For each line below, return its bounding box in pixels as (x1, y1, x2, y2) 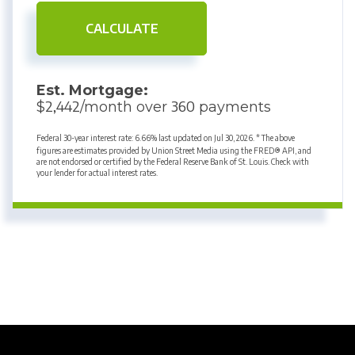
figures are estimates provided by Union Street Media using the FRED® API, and (36, 146, 311, 156)
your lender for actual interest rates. (36, 168, 158, 178)
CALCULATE (85, 21, 158, 37)
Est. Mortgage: (36, 82, 148, 100)
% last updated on (151, 133, 214, 143)
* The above (256, 133, 295, 143)
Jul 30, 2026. (214, 133, 256, 143)
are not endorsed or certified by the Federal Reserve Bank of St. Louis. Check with (36, 157, 309, 167)
